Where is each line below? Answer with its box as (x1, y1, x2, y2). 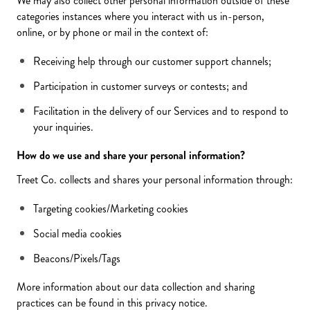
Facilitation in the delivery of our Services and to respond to (33, 103, 289, 119)
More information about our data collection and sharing (17, 279, 255, 295)
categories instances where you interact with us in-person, (17, 8, 264, 24)
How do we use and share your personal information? (17, 147, 245, 163)
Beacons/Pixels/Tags (33, 250, 120, 266)
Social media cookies (33, 226, 122, 241)
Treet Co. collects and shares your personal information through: (17, 172, 293, 188)
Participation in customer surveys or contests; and (33, 78, 248, 94)
